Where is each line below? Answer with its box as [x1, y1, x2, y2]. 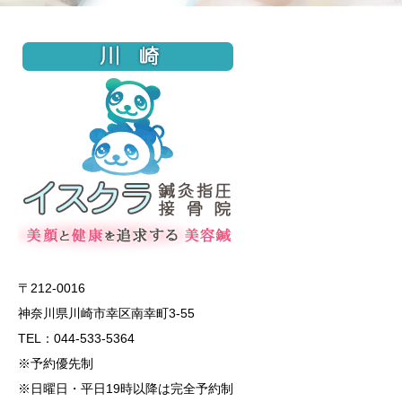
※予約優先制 [18, 356, 93, 371]
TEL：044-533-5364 [18, 331, 135, 345]
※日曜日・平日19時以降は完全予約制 [18, 381, 233, 396]
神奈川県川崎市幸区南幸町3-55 [18, 306, 195, 320]
